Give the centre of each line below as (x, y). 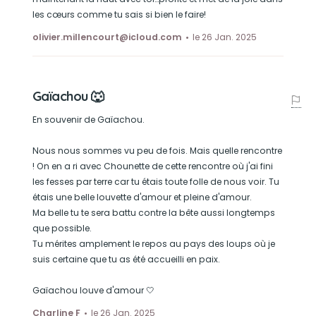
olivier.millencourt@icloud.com (107, 37)
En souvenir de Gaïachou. (88, 120)
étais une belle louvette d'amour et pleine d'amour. (142, 197)
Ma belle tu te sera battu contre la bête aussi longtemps (153, 213)
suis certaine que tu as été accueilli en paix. (126, 259)
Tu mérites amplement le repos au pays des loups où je (153, 244)
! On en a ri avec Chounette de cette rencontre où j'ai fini (152, 166)
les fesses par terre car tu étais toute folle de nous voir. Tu (156, 182)
